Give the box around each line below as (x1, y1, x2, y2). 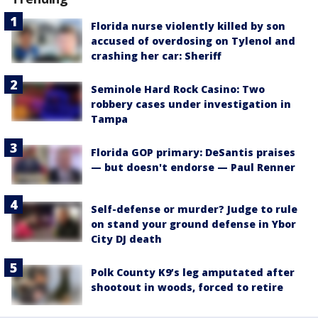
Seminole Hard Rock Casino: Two (91, 82, 265, 97)
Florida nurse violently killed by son (91, 19, 285, 33)
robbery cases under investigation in (91, 97, 291, 111)
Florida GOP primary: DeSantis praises (91, 146, 295, 160)
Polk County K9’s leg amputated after (91, 265, 295, 280)
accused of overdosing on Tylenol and (91, 34, 295, 48)
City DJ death (91, 232, 162, 246)
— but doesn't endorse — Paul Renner (91, 160, 295, 175)
